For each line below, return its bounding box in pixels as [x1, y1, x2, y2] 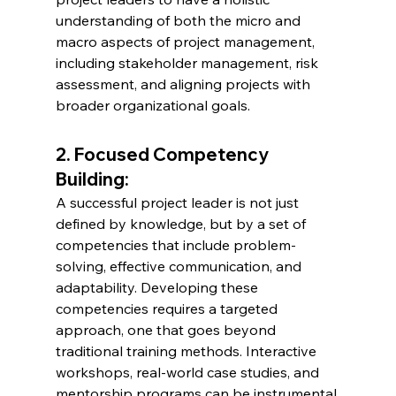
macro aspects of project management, [55, 33, 318, 50]
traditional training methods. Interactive [55, 342, 320, 360]
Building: [55, 168, 129, 190]
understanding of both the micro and [55, 11, 304, 29]
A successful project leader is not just [55, 194, 302, 211]
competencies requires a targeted [55, 300, 281, 317]
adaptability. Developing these [55, 278, 262, 296]
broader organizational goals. [55, 96, 250, 114]
